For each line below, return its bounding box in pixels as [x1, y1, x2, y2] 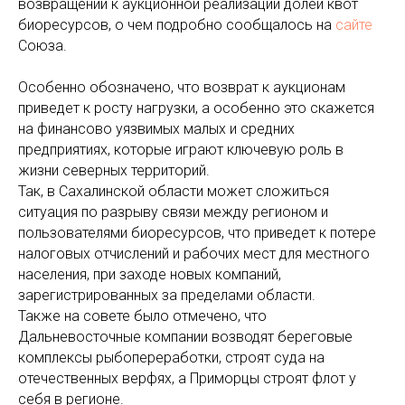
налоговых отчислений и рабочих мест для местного [18, 245, 370, 262]
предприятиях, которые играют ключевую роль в [18, 141, 344, 158]
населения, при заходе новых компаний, [18, 266, 281, 283]
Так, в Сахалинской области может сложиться [18, 183, 329, 200]
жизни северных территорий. [18, 162, 210, 179]
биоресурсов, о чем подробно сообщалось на [18, 16, 335, 33]
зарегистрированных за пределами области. [18, 287, 316, 304]
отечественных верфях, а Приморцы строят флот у [18, 370, 356, 387]
